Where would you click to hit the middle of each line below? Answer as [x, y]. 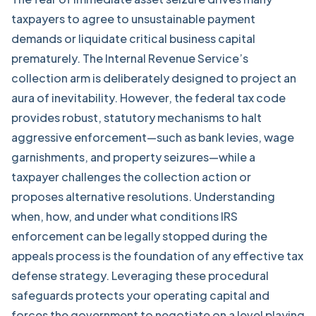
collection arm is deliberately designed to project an [154, 78]
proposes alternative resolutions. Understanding [143, 196]
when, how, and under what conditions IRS [124, 216]
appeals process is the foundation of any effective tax [157, 256]
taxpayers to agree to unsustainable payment [133, 19]
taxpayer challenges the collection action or [131, 177]
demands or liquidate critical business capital [133, 38]
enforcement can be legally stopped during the [139, 236]
